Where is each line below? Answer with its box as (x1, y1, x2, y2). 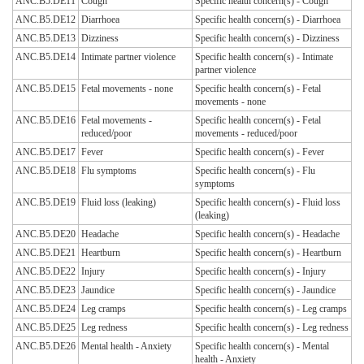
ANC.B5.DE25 (15, 322, 76, 334)
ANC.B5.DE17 (15, 146, 76, 158)
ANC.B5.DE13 (15, 32, 76, 45)
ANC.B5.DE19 (15, 197, 76, 209)
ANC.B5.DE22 (15, 266, 76, 278)
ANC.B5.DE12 (15, 14, 76, 26)
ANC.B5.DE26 (15, 340, 76, 353)
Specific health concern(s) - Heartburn (195, 247, 341, 259)
